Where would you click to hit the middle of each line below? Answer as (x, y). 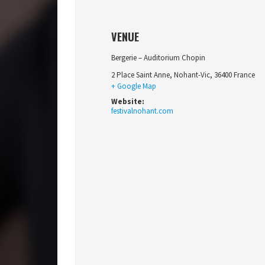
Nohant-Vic (192, 75)
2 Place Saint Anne (140, 75)
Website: (128, 101)
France (244, 75)
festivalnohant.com (142, 111)
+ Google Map (134, 86)
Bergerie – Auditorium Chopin (158, 58)
